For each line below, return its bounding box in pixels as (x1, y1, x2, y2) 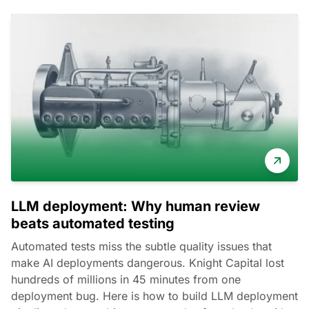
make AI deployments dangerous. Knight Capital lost (11, 255, 284, 270)
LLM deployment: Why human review (11, 197, 260, 215)
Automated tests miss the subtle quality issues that (11, 239, 272, 253)
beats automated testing (11, 215, 175, 232)
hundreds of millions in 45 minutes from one (11, 272, 241, 286)
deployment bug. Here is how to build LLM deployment (11, 288, 298, 303)
